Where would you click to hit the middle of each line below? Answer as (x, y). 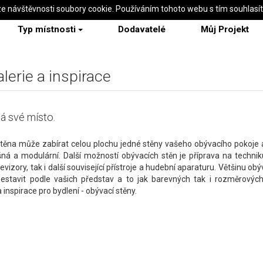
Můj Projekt (225, 29)
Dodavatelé (142, 29)
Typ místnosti (47, 29)
